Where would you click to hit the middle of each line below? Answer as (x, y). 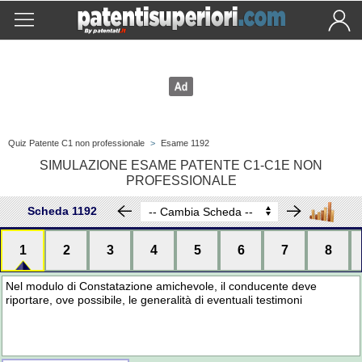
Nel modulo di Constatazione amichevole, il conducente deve (162, 286)
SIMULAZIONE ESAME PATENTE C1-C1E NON (181, 165)
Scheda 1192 (62, 211)
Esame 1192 (185, 143)
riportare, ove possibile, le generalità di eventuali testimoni (154, 300)
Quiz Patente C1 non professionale (76, 143)
